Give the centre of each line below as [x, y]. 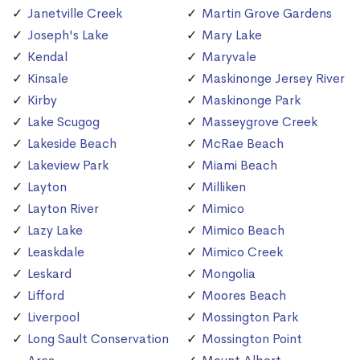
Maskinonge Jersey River [273, 79]
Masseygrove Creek [260, 122]
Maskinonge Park [251, 100]
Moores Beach [244, 296]
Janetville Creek [75, 14]
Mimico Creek [242, 252]
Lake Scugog [63, 122]
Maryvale [229, 57]
